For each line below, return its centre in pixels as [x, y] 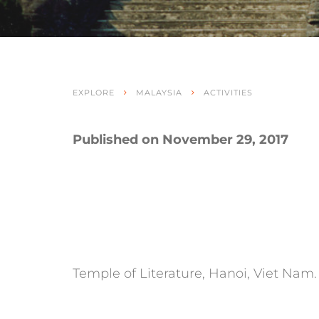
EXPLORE [94, 92]
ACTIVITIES [228, 92]
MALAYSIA [159, 92]
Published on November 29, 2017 [181, 139]
